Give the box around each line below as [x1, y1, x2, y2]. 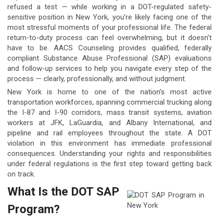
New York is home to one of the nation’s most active [7, 88, 212, 97]
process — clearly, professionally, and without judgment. [7, 74, 186, 83]
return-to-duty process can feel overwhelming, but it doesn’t [7, 33, 212, 42]
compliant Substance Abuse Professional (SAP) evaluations [7, 54, 212, 63]
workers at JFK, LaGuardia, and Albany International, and [7, 118, 212, 128]
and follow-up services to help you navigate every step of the [7, 64, 212, 73]
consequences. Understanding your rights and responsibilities [7, 149, 212, 158]
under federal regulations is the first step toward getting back [7, 159, 212, 169]
